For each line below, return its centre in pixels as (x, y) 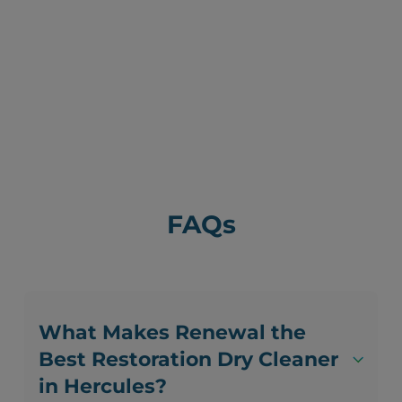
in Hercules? (103, 387)
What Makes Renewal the (173, 333)
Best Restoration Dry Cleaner (189, 360)
